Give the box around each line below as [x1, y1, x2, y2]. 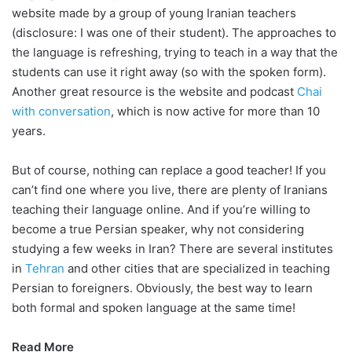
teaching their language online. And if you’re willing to [12, 201, 310, 217]
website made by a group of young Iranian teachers [12, 5, 296, 20]
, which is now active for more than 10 [111, 103, 320, 119]
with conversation [12, 103, 111, 119]
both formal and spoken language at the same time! [12, 299, 295, 315]
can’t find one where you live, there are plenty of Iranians [12, 181, 328, 197]
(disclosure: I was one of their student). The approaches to [12, 24, 336, 40]
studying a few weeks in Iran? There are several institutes [12, 240, 333, 256]
